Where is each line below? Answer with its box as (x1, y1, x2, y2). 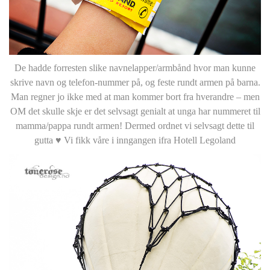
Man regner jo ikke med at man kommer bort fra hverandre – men (10, 91, 260, 102)
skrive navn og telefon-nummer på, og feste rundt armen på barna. (10, 77, 260, 87)
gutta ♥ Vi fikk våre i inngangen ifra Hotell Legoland (34, 134, 236, 145)
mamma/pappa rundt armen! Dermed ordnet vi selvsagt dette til (16, 120, 254, 131)
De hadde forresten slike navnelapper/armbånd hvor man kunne (14, 62, 256, 73)
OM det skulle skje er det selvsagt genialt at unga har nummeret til (10, 105, 260, 116)
